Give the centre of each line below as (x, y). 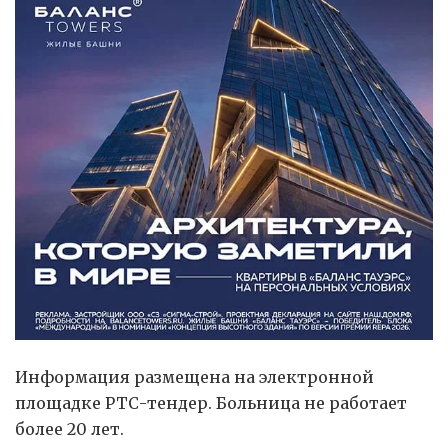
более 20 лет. (69, 429)
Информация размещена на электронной (194, 377)
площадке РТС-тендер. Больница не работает (211, 403)
